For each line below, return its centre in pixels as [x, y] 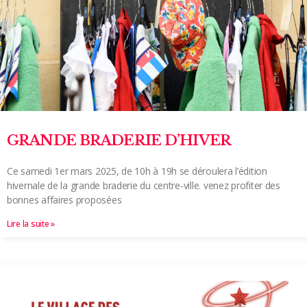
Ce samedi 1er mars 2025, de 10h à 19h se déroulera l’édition [137, 171]
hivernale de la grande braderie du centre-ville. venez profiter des [144, 185]
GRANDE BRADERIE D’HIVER [119, 140]
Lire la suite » [31, 223]
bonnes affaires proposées [64, 199]
